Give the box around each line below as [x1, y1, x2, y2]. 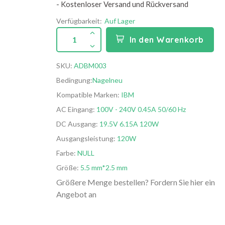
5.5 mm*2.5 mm [79, 163, 128, 172]
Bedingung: [56, 76, 92, 84]
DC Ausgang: [56, 120, 98, 128]
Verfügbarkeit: [56, 17, 102, 25]
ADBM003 [74, 61, 106, 70]
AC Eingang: [56, 105, 95, 114]
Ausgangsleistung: [56, 134, 116, 143]
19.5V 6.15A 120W [98, 120, 159, 128]
